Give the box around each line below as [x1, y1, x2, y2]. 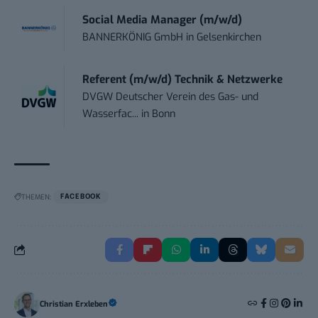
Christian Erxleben [40, 298, 108, 309]
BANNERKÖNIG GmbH [82, 30, 184, 44]
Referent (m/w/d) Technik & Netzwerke [82, 72, 283, 87]
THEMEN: [21, 192, 51, 202]
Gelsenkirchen [197, 30, 262, 44]
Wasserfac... [82, 106, 139, 121]
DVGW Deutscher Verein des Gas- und [82, 89, 259, 104]
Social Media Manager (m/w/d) [82, 12, 243, 27]
